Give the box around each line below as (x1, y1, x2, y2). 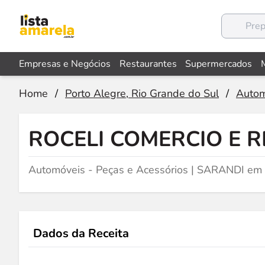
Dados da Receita (33, 225, 129, 241)
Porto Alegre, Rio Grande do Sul (65, 86, 219, 101)
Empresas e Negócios (19, 57, 111, 70)
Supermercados (185, 57, 253, 70)
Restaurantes (119, 57, 177, 70)
